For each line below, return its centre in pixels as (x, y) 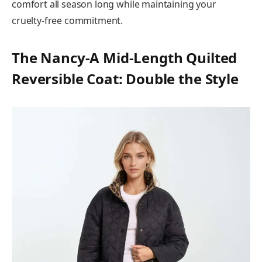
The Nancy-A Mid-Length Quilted (125, 58)
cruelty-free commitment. (68, 20)
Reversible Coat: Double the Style (125, 79)
